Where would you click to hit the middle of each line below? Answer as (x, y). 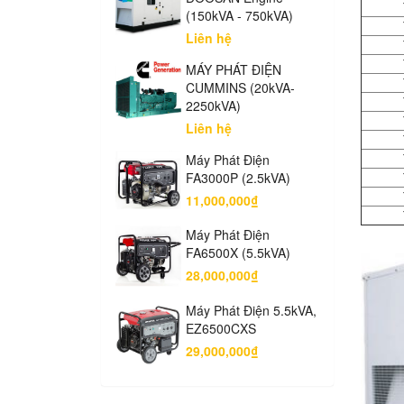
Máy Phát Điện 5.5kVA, (252, 310)
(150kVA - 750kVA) (240, 15)
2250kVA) (214, 106)
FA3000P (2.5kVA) (239, 178)
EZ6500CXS (221, 328)
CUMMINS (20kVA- (241, 87)
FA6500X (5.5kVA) (239, 253)
